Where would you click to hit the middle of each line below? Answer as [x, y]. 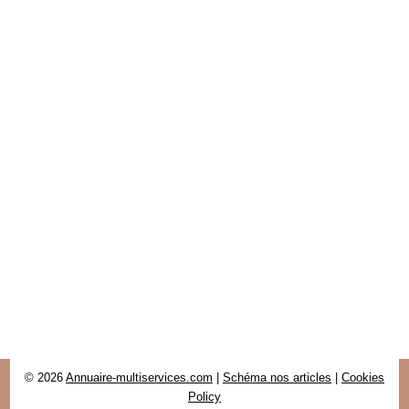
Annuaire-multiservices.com [139, 377]
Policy [204, 396]
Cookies [363, 377]
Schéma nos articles [277, 377]
